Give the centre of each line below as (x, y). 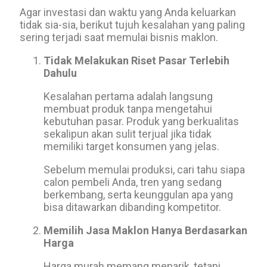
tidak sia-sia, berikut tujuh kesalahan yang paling (132, 25)
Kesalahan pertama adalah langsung (128, 96)
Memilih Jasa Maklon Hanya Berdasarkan (145, 230)
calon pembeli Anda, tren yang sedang (133, 182)
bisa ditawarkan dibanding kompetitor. (132, 207)
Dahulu (60, 73)
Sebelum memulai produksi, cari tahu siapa (144, 170)
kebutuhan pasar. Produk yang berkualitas (141, 121)
